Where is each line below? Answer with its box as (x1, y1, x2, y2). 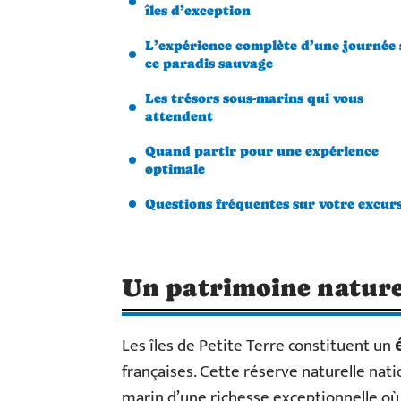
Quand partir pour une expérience (145, 143, 379, 158)
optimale (145, 161, 205, 176)
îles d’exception (145, 3, 251, 18)
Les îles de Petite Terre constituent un (122, 332, 395, 360)
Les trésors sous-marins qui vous (145, 90, 363, 106)
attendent (145, 108, 213, 124)
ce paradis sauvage (145, 55, 273, 71)
